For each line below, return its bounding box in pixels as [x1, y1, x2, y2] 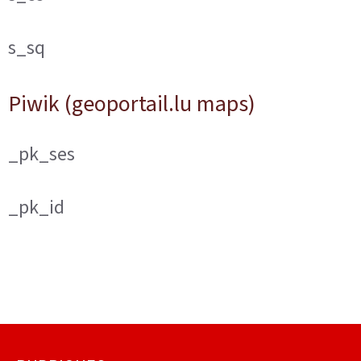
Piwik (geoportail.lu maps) [8, 89, 255, 118]
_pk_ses [8, 141, 75, 167]
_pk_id [8, 194, 64, 220]
